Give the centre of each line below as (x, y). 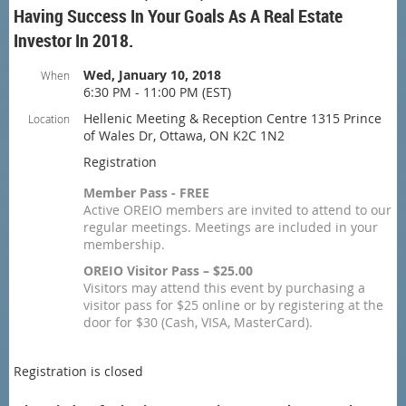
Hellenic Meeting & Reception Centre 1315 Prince (232, 118)
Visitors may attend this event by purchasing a (224, 288)
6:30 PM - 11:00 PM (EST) (157, 92)
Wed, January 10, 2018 (152, 75)
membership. (124, 244)
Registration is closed (78, 371)
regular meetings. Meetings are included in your (231, 227)
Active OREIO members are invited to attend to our (237, 210)
